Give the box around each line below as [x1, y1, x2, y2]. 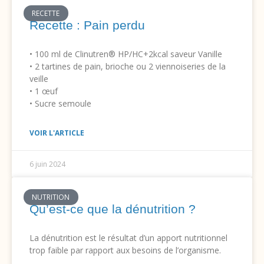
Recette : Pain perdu [29, 18, 145, 32]
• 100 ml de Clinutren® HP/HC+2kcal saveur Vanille [29, 48, 222, 60]
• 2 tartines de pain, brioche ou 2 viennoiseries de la [29, 61, 226, 72]
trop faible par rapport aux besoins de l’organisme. [29, 245, 221, 256]
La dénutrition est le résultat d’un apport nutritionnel [29, 232, 227, 244]
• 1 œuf [29, 85, 58, 97]
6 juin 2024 [29, 159, 65, 170]
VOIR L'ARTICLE [29, 128, 84, 138]
